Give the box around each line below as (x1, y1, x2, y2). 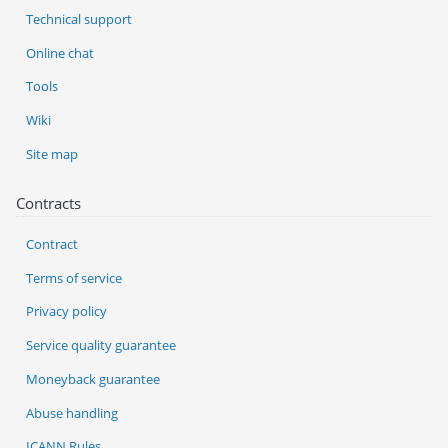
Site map (26, 144, 78, 163)
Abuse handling (26, 403, 118, 422)
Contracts (16, 192, 81, 213)
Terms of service (26, 268, 122, 287)
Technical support (26, 9, 132, 28)
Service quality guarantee (26, 336, 176, 355)
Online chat (26, 43, 94, 62)
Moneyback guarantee (26, 369, 160, 388)
